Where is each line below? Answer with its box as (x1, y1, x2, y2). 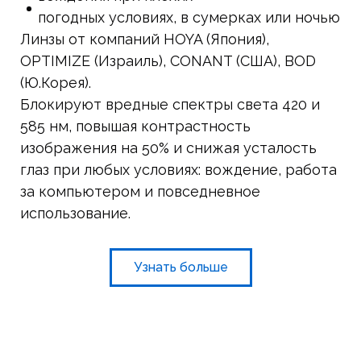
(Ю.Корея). (20, 73, 91, 91)
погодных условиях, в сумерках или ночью (38, 8, 340, 26)
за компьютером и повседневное (20, 182, 260, 200)
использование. (20, 204, 131, 222)
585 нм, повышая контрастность (20, 117, 251, 135)
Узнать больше (133, 259, 228, 275)
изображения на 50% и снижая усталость (20, 139, 317, 156)
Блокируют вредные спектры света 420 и (20, 95, 320, 113)
